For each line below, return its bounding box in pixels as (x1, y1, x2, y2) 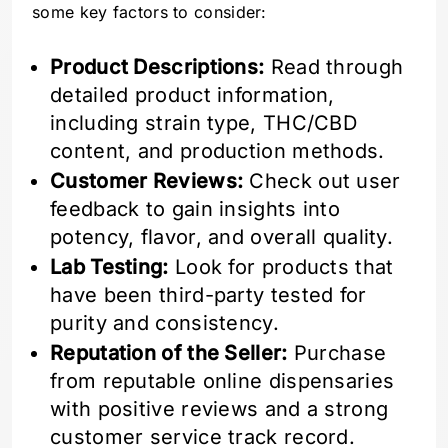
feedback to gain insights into (50, 197, 341, 222)
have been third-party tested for (50, 283, 367, 308)
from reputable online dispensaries (50, 369, 395, 394)
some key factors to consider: (32, 2, 267, 23)
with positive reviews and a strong (50, 397, 389, 422)
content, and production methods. (50, 139, 385, 164)
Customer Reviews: (50, 169, 244, 194)
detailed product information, (50, 83, 335, 108)
